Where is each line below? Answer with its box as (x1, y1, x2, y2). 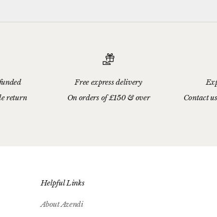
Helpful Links (41, 178, 85, 187)
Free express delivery (75, 77, 142, 87)
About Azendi (41, 199, 83, 209)
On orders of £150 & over (67, 93, 150, 102)
